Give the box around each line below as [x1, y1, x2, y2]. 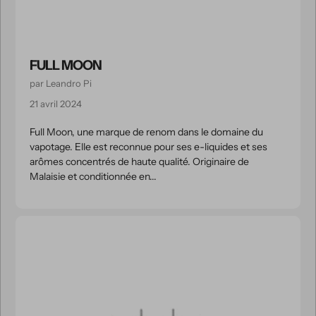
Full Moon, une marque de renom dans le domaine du [30, 126, 263, 138]
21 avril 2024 [30, 98, 82, 109]
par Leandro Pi [30, 78, 92, 89]
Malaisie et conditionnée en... [30, 170, 157, 183]
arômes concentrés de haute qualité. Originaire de [30, 155, 249, 168]
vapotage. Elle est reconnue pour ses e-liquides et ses [30, 140, 267, 153]
